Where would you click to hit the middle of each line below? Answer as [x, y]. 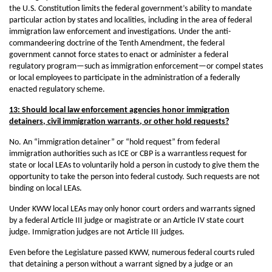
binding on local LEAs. [46, 189]
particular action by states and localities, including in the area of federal [131, 20]
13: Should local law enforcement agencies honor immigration [119, 110]
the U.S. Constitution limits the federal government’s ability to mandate [131, 9]
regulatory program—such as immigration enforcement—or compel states [136, 66]
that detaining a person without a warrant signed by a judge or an [121, 264]
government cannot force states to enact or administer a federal [119, 55]
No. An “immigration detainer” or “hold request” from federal [114, 142]
